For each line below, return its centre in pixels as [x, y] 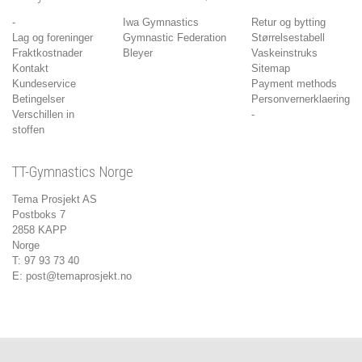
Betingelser [38, 99]
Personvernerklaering [301, 99]
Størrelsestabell [288, 37]
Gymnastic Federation [175, 37]
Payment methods [294, 83]
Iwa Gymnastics [161, 22]
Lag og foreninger [53, 37]
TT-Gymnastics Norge [73, 173]
